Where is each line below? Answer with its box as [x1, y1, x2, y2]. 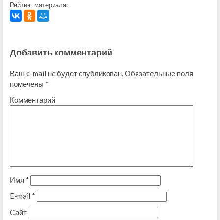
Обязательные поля [123, 68, 193, 78]
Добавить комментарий [9, 47, 112, 57]
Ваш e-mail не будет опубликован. [9, 68, 123, 78]
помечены [9, 79, 45, 88]
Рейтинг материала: [9, 1, 68, 9]
